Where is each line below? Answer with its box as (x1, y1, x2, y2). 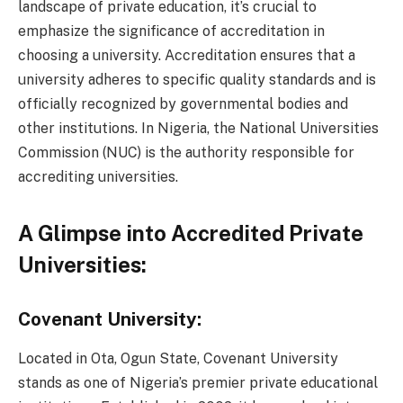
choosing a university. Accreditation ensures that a (18, 46, 355, 64)
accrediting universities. (18, 167, 178, 185)
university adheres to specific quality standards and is (18, 70, 376, 88)
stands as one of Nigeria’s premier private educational (18, 374, 378, 391)
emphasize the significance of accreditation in (18, 22, 325, 40)
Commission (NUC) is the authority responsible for (18, 143, 354, 161)
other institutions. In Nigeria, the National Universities (18, 119, 379, 137)
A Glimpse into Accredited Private (18, 220, 363, 246)
